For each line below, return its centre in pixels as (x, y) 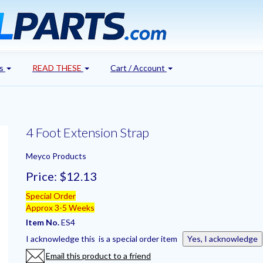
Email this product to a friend (98, 255)
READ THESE (57, 68)
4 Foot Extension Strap (87, 132)
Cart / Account (139, 68)
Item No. (43, 222)
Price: (41, 176)
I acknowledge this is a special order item (104, 238)
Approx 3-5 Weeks (60, 207)
